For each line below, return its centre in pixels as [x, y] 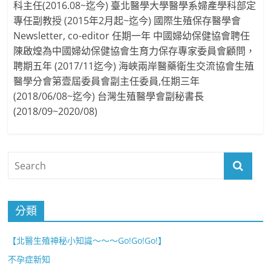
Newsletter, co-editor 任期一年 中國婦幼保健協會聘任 [131, 36]
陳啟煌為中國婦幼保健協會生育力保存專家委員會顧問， [134, 51]
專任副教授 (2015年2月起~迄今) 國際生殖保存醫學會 [127, 21]
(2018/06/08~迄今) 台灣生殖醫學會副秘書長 [108, 96]
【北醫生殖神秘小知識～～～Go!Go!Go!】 [87, 240]
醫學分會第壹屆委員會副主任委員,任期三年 [106, 81]
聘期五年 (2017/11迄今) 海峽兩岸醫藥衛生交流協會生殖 [133, 66]
